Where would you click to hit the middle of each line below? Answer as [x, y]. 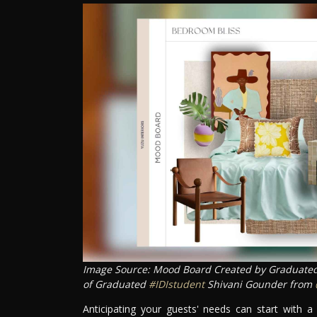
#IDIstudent [177, 284]
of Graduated [116, 284]
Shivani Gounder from [260, 284]
